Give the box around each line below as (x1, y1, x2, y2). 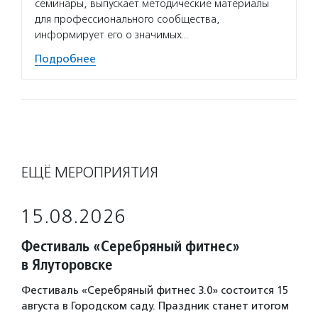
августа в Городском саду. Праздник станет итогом (21, 299, 289, 312)
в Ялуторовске (21, 254, 113, 274)
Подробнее (35, 52, 96, 65)
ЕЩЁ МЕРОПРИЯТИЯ (21, 163, 158, 182)
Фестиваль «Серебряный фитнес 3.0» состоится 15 (21, 283, 288, 297)
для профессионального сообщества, (35, 12, 220, 26)
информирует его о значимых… (35, 28, 188, 41)
